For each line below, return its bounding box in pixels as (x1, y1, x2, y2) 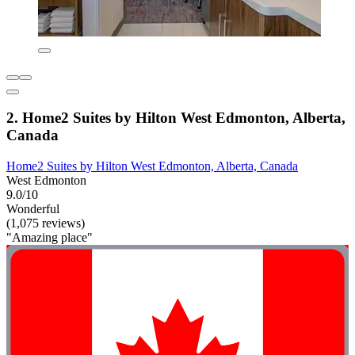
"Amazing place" (6, 231, 93, 245)
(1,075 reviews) (6, 216, 85, 231)
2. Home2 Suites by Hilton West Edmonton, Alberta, (6, 109, 345, 127)
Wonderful (6, 202, 59, 216)
